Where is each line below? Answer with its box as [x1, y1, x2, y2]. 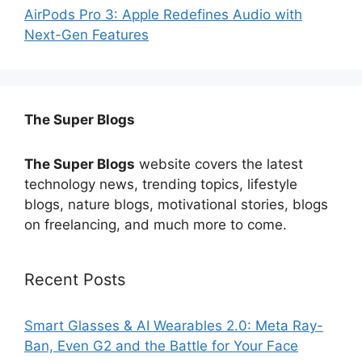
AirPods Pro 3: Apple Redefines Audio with [24, 6, 302, 23]
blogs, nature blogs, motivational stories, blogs [24, 196, 328, 213]
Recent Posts [24, 270, 125, 290]
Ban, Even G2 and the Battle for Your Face [24, 338, 298, 355]
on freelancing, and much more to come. [24, 217, 291, 234]
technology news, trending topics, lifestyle [24, 176, 297, 193]
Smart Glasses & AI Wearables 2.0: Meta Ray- [24, 318, 323, 335]
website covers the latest [135, 156, 303, 173]
